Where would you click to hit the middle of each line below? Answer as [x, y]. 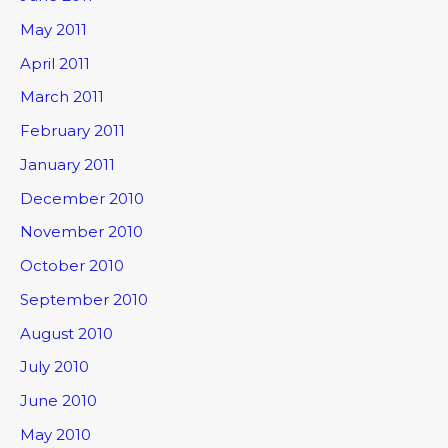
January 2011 [67, 164]
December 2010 [82, 198]
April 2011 [55, 63]
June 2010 [58, 401]
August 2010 [66, 333]
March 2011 [62, 97]
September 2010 [84, 299]
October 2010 [72, 266]
